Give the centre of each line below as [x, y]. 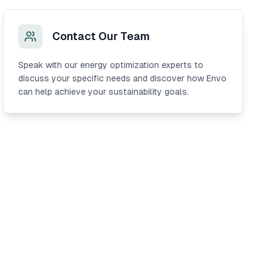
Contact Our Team [101, 36]
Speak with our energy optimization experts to [111, 65]
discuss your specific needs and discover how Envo [123, 78]
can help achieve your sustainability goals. [104, 92]
